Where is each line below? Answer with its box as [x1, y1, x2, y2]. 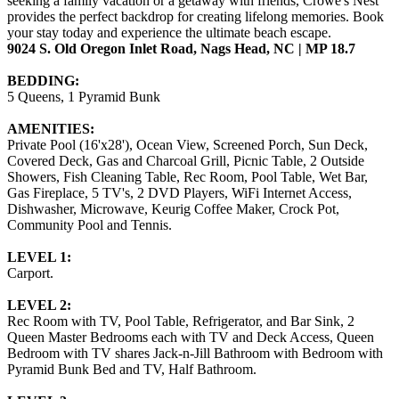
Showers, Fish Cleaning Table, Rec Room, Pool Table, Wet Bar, [7, 168, 368, 184]
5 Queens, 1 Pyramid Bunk [7, 88, 160, 104]
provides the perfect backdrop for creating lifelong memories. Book [7, 8, 384, 24]
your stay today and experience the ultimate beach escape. [7, 24, 331, 40]
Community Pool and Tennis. [7, 216, 172, 232]
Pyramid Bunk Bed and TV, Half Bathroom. [7, 361, 256, 377]
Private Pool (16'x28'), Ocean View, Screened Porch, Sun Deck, [7, 136, 368, 152]
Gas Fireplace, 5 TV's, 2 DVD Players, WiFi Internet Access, [7, 184, 352, 200]
